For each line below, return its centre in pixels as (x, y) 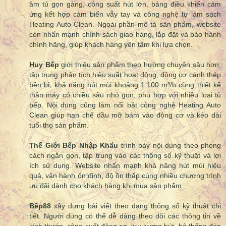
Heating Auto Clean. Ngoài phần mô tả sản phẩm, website (125, 24)
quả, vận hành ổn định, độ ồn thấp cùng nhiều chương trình (125, 176)
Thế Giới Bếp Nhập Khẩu (74, 146)
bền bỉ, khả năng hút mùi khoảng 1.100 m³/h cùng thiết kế (125, 85)
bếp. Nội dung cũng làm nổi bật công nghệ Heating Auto (125, 105)
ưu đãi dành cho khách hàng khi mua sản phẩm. (106, 186)
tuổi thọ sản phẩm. (59, 125)
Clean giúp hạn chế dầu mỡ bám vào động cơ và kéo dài (125, 115)
